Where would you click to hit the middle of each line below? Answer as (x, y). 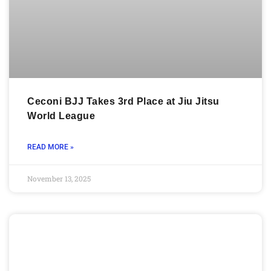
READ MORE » (51, 147)
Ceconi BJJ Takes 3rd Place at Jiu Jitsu (123, 102)
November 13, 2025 (59, 179)
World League (61, 116)
